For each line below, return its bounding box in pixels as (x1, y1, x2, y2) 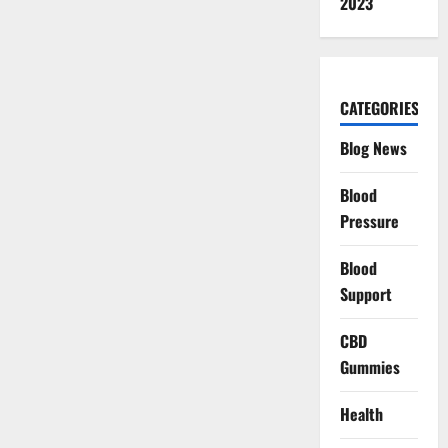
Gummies (339, 355, 400, 379)
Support (339, 282, 392, 306)
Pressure (339, 209, 399, 233)
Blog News (339, 136, 407, 160)
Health (339, 402, 383, 426)
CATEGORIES (339, 96, 419, 120)
